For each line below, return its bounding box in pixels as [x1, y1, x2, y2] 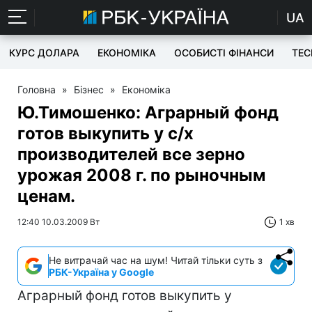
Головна [17, 84, 56, 95]
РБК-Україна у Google [49, 266, 154, 278]
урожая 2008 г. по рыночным [17, 165, 265, 185]
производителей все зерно [17, 144, 245, 164]
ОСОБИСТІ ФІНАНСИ [174, 47, 274, 58]
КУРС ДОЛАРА [9, 47, 79, 58]
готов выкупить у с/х [17, 123, 194, 143]
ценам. [17, 186, 75, 206]
